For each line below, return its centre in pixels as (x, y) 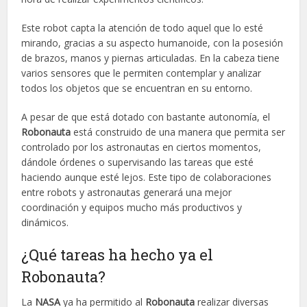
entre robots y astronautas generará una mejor (127, 192)
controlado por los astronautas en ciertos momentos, (142, 147)
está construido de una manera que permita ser (178, 132)
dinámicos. (45, 222)
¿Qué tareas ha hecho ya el (118, 254)
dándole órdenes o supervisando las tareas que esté (138, 162)
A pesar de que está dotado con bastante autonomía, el (146, 116)
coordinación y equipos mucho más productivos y (132, 207)
